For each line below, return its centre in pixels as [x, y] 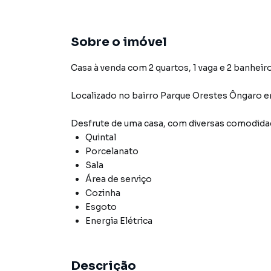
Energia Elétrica [119, 221]
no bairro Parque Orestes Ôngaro [190, 96]
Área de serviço [119, 179]
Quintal [101, 137]
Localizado [94, 96]
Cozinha [103, 193]
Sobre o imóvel [119, 42]
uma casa [144, 123]
